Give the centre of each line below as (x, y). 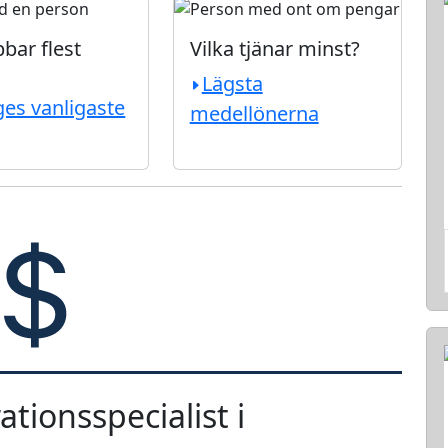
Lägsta (232, 83)
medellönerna (254, 113)
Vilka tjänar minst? (274, 48)
